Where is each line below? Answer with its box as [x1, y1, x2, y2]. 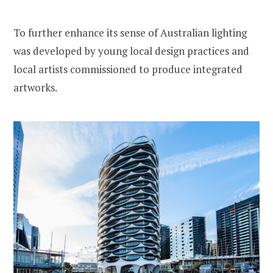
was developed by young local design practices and [13, 43, 249, 58]
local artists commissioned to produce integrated [13, 62, 243, 76]
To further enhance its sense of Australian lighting [13, 25, 247, 40]
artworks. [13, 80, 57, 94]
